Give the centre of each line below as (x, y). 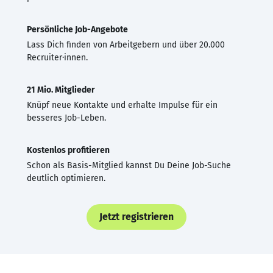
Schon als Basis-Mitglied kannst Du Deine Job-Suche (129, 165)
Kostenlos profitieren (68, 150)
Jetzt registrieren (136, 216)
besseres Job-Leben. (66, 118)
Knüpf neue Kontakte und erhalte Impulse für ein (122, 105)
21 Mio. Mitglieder (61, 90)
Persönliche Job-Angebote (77, 29)
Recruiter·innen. (57, 57)
